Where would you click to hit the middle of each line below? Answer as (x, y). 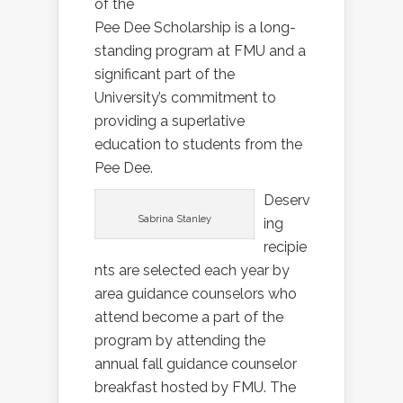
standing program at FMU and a (200, 51)
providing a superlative (170, 121)
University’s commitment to (185, 98)
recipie (285, 247)
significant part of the (165, 75)
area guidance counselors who (196, 294)
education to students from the (198, 145)
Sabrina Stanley (175, 219)
